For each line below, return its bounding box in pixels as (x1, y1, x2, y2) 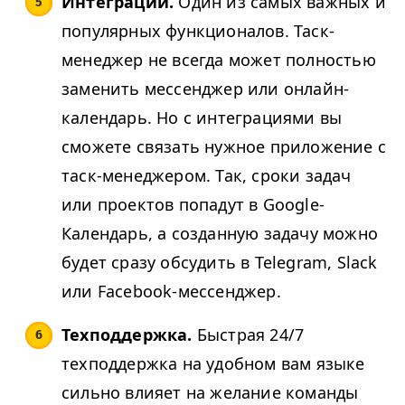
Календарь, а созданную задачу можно (61, 222, 379, 244)
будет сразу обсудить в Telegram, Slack (61, 251, 378, 273)
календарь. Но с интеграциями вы (61, 107, 343, 128)
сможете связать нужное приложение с (61, 136, 387, 157)
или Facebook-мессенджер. (61, 280, 281, 302)
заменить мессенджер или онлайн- (61, 78, 350, 99)
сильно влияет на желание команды (61, 381, 359, 403)
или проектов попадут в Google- (61, 193, 325, 215)
